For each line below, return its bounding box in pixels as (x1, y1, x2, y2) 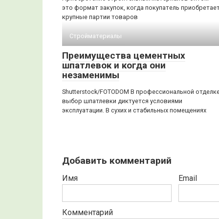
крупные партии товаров (62, 13, 138, 21)
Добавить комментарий (62, 155, 172, 166)
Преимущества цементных (62, 50, 185, 61)
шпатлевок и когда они (62, 60, 166, 71)
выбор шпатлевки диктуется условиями (62, 97, 182, 105)
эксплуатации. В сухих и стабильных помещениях (62, 107, 206, 114)
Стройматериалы (69, 32, 122, 40)
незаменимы (62, 69, 119, 81)
